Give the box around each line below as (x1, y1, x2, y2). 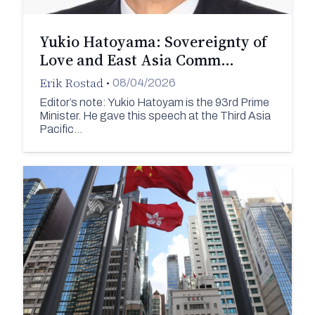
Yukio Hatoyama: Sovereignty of (39, 30, 266, 52)
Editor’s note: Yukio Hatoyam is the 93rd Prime (39, 96, 269, 109)
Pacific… (39, 123, 82, 136)
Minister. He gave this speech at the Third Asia (39, 110, 271, 122)
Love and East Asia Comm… (39, 49, 234, 70)
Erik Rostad (39, 74, 103, 91)
